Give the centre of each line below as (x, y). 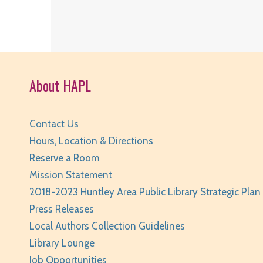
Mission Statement (71, 175)
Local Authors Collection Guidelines (107, 226)
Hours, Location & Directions (91, 141)
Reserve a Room (64, 158)
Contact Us (54, 124)
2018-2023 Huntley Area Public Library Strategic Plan (145, 192)
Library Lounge (62, 243)
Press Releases (62, 209)
